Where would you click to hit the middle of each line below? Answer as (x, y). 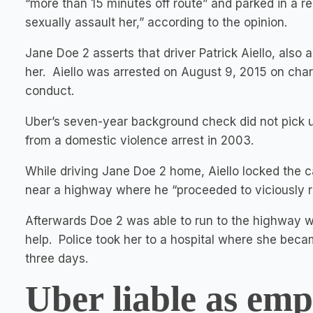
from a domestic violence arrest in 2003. (139, 140)
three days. (57, 259)
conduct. (50, 91)
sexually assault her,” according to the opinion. (156, 22)
